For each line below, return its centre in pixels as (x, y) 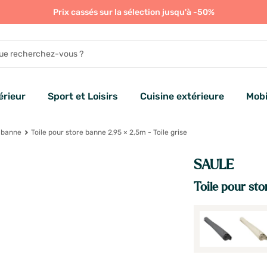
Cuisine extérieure (182, 97)
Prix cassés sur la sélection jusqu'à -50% (133, 12)
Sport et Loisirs (83, 97)
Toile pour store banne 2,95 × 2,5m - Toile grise (108, 133)
